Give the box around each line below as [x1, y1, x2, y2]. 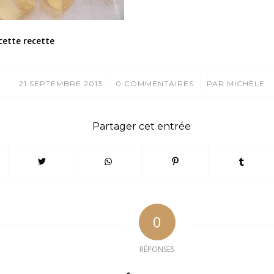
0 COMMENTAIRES [115, 79, 194, 89]
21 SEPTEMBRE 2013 [18, 79, 103, 89]
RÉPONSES [139, 244, 175, 255]
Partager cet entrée [92, 120, 191, 133]
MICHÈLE [226, 79, 265, 89]
